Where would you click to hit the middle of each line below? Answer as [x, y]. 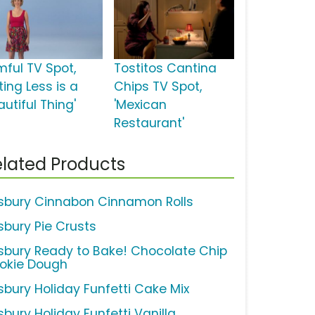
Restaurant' [149, 123]
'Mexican [140, 105]
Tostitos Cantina [165, 69]
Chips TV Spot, [157, 87]
